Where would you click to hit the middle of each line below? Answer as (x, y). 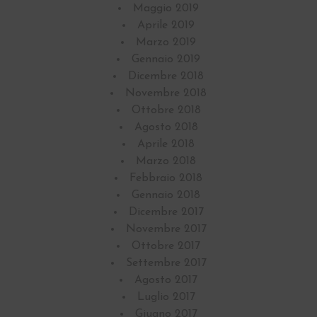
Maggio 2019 (166, 9)
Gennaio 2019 (166, 60)
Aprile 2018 (166, 145)
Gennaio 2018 (166, 196)
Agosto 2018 (166, 128)
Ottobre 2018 (166, 111)
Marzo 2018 (166, 162)
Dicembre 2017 (166, 213)
